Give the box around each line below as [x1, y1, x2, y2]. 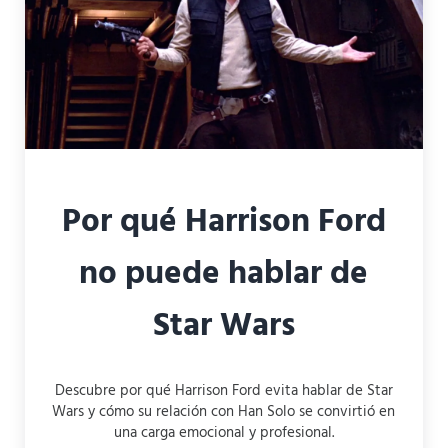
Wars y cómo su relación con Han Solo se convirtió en [52, 399, 396, 424]
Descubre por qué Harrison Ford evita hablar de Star [54, 378, 393, 403]
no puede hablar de [79, 248, 369, 302]
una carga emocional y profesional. [113, 420, 334, 445]
